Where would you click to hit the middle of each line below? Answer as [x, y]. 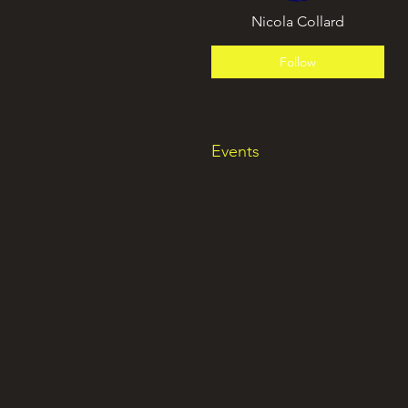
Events [235, 152]
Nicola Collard [321, 22]
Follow [298, 61]
